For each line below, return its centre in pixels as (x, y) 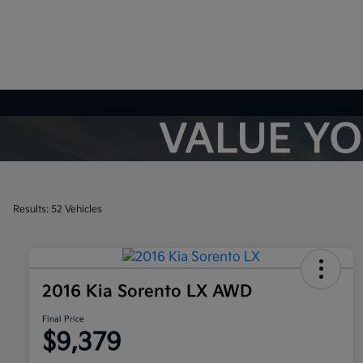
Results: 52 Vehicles (58, 209)
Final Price (63, 320)
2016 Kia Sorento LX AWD (147, 292)
